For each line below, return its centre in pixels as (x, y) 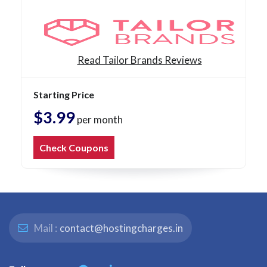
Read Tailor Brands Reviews (139, 60)
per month (99, 120)
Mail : (45, 228)
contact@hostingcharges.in (121, 228)
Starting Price (64, 95)
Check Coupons (74, 148)
